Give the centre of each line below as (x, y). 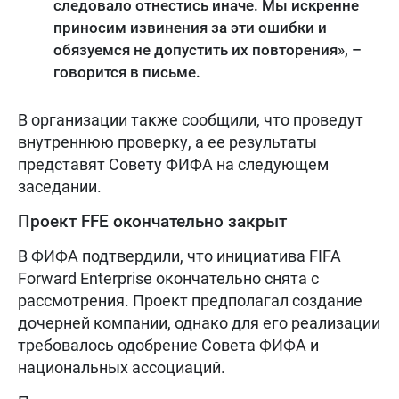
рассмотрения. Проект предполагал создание (190, 300)
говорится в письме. (127, 72)
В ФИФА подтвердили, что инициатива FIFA (179, 256)
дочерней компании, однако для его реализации (199, 322)
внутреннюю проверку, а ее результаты (167, 142)
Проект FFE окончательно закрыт (152, 221)
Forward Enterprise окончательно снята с (168, 278)
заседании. (60, 186)
